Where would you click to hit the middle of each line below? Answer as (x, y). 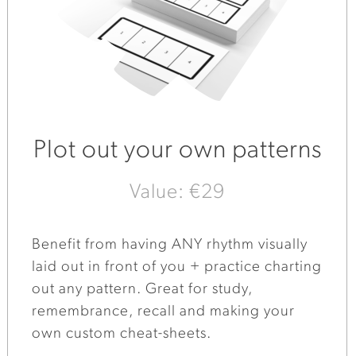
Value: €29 (177, 192)
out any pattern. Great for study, (143, 289)
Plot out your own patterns (177, 151)
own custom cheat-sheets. (122, 334)
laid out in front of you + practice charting (177, 267)
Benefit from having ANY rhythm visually (170, 245)
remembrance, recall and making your (164, 311)
